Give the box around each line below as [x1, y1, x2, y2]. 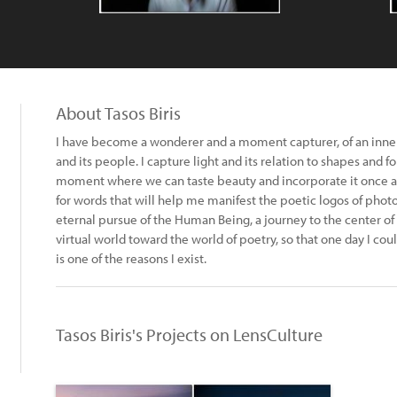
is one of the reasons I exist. [56, 250, 206, 267]
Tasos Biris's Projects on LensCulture [56, 323, 323, 346]
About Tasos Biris [56, 102, 181, 124]
